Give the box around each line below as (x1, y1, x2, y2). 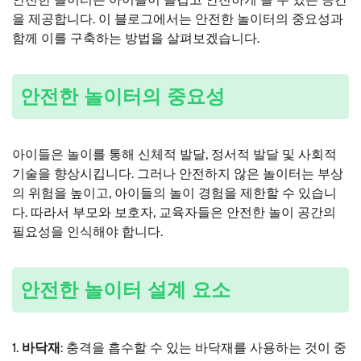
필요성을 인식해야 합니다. (12, 224, 163, 240)
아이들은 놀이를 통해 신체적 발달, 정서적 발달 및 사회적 (12, 147, 337, 163)
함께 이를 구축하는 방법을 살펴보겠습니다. (12, 31, 259, 47)
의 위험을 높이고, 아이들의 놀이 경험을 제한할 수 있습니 (12, 185, 337, 201)
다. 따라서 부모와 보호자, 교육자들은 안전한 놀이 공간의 (12, 205, 336, 221)
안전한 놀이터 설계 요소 (20, 278, 230, 301)
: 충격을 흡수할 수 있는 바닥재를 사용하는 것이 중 (60, 339, 346, 355)
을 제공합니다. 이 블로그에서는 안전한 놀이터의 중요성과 (12, 11, 343, 27)
